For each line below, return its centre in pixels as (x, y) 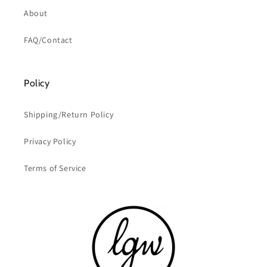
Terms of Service (55, 168)
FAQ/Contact (48, 40)
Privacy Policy (50, 141)
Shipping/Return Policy (69, 114)
